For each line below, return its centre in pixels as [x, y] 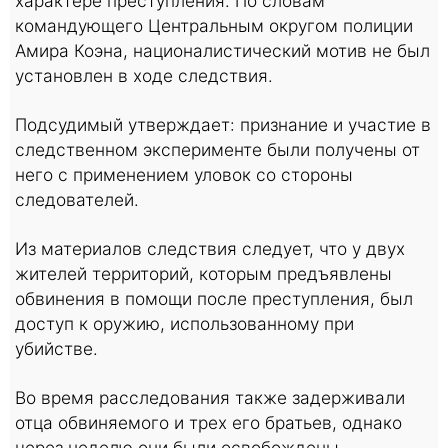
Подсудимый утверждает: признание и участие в [223, 125]
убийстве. [56, 349]
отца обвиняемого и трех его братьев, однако [208, 423]
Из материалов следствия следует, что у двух [210, 249]
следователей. [77, 200]
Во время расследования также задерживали [210, 398]
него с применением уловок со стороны [184, 175]
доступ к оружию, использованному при [184, 324]
